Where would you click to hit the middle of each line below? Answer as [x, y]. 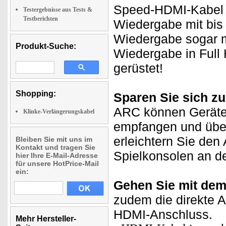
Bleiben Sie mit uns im [54, 139]
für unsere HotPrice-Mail [57, 163]
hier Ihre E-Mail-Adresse [57, 155]
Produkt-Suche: [46, 46]
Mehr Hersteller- [46, 219]
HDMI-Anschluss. [163, 214]
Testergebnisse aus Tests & [58, 10]
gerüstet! [138, 68]
